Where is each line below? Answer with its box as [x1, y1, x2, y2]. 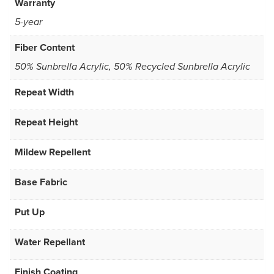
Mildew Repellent [15, 145, 91, 160]
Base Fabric [15, 175, 67, 190]
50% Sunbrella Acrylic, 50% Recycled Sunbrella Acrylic [15, 61, 250, 73]
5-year [15, 17, 42, 29]
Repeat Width [15, 85, 74, 100]
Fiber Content [15, 40, 75, 55]
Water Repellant [15, 235, 85, 250]
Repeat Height [15, 115, 78, 130]
